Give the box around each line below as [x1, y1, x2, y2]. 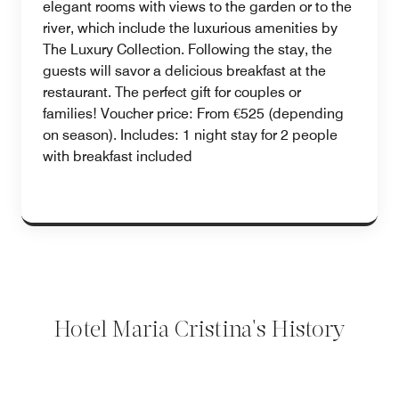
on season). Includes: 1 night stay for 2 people [43, 126, 338, 143]
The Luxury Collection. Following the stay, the [43, 40, 332, 58]
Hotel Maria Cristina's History [53, 319, 346, 342]
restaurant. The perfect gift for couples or [43, 83, 301, 101]
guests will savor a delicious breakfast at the [43, 61, 326, 79]
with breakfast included [43, 147, 192, 165]
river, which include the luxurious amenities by [43, 19, 338, 37]
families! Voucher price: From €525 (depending [43, 104, 344, 122]
